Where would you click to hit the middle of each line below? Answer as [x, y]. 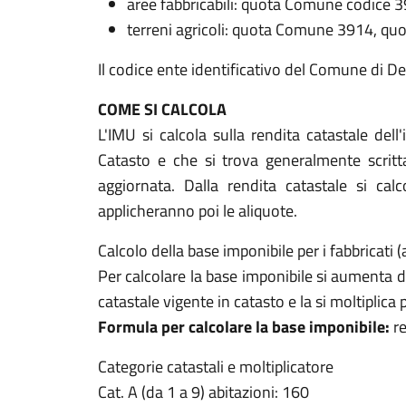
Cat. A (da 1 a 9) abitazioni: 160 [203, 392]
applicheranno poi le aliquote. [198, 211]
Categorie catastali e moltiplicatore [216, 367]
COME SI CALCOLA [162, 109]
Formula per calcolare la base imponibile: [244, 327]
